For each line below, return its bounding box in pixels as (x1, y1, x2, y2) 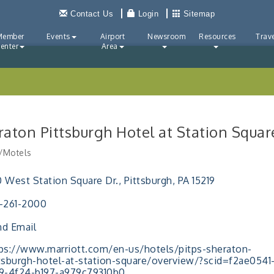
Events (46, 32, 70, 41)
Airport (100, 32, 125, 41)
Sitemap (183, 9, 215, 18)
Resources (199, 32, 236, 41)
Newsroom (147, 32, 185, 41)
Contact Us (70, 9, 113, 18)
